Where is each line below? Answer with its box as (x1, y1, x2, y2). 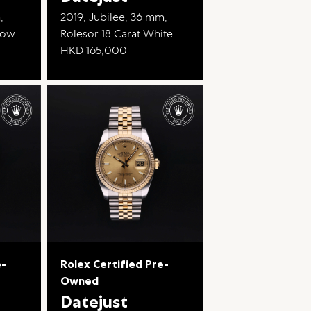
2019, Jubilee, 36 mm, (60, 10, 167, 25)
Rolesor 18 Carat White (60, 26, 173, 42)
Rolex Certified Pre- (60, 256, 169, 271)
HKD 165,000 (60, 43, 127, 58)
